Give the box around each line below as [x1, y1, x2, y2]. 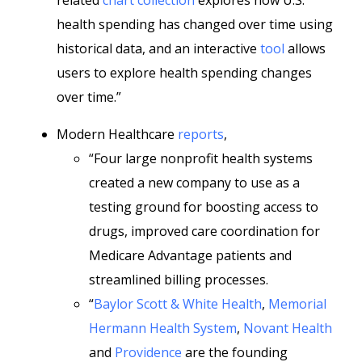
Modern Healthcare [57, 125, 178, 143]
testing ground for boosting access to [89, 198, 318, 216]
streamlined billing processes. [89, 271, 268, 288]
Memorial [268, 295, 326, 313]
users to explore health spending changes [57, 64, 312, 82]
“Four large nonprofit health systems [89, 149, 313, 167]
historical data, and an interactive [57, 40, 260, 57]
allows [284, 40, 326, 57]
